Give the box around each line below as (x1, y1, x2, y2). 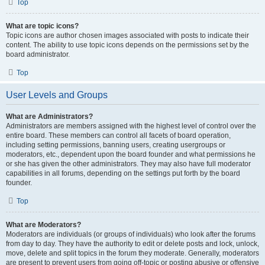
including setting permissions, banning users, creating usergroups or (6, 141, 225, 149)
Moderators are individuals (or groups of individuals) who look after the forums (6, 230, 256, 238)
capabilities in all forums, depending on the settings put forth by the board (6, 169, 240, 177)
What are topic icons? (6, 22, 79, 30)
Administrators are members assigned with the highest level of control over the (6, 122, 256, 130)
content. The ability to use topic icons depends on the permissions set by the (6, 41, 249, 49)
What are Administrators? (6, 112, 93, 121)
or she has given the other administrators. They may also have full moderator (6, 160, 251, 168)
